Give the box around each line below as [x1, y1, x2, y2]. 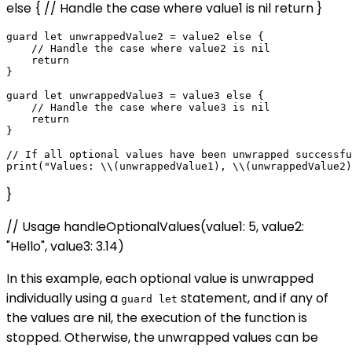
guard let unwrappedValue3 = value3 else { [6, 90, 264, 102]
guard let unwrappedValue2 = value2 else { [6, 31, 264, 43]
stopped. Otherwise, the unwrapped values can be [6, 328, 318, 347]
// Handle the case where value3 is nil [6, 101, 270, 114]
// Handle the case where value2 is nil [6, 42, 270, 55]
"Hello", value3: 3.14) [6, 237, 124, 256]
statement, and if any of [178, 289, 328, 308]
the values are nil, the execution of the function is [6, 309, 307, 328]
